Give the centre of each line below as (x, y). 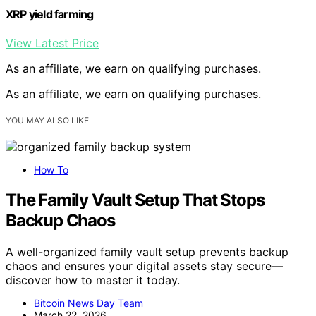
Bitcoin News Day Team (89, 303)
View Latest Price (52, 43)
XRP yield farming (50, 14)
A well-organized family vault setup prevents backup (147, 252)
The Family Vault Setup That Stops (135, 200)
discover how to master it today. (93, 280)
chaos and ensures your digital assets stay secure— (144, 266)
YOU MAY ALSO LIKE (47, 121)
